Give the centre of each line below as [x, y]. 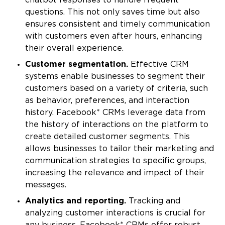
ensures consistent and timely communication [118, 25]
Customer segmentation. [77, 65]
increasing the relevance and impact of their [115, 173]
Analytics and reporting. [76, 201]
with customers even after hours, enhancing [114, 37]
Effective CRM [158, 65]
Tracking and [153, 201]
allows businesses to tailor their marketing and [120, 149]
